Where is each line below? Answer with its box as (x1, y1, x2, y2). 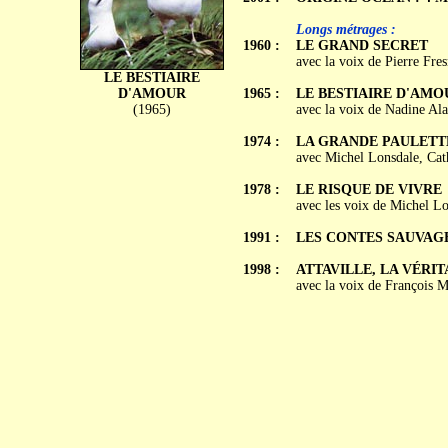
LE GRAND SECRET (295, 38, 428, 53)
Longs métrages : (295, 22, 396, 37)
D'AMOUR (117, 86, 186, 101)
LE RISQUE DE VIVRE (295, 182, 442, 197)
